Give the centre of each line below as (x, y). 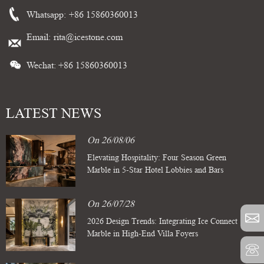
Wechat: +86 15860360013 (77, 65)
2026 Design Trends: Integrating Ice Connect (163, 221)
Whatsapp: (46, 14)
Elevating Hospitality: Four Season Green (157, 157)
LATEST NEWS (54, 113)
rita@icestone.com (88, 37)
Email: (39, 37)
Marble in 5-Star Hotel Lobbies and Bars (156, 169)
